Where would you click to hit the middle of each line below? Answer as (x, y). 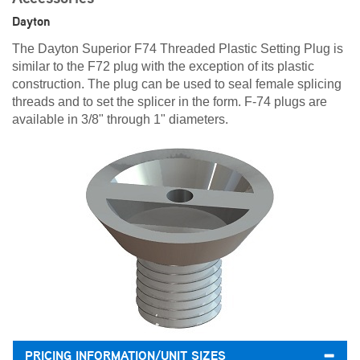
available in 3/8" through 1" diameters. (120, 119)
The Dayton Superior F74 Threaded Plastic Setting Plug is (178, 49)
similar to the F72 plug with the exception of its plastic (163, 66)
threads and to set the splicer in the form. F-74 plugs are (170, 102)
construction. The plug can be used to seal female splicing (177, 84)
